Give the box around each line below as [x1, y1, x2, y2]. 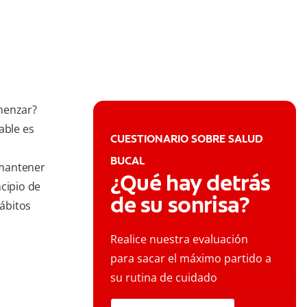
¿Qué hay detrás [110, 169, 271, 198]
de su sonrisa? [110, 191, 250, 220]
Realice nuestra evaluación [110, 232, 248, 247]
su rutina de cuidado [110, 270, 217, 286]
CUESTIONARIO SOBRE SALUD [110, 132, 263, 147]
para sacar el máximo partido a [110, 251, 271, 267]
